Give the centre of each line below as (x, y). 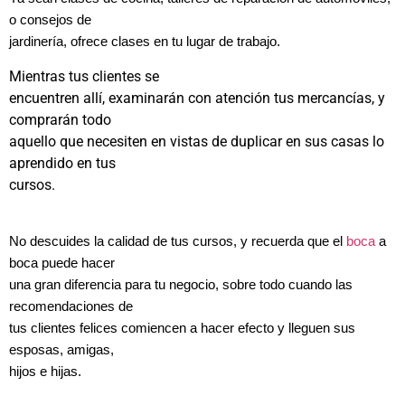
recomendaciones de (71, 307)
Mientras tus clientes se (84, 76)
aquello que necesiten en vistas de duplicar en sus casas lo (197, 141)
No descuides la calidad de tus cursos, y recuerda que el (176, 242)
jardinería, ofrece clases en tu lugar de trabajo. (145, 42)
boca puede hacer (62, 264)
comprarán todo (60, 119)
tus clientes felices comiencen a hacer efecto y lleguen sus (182, 329)
